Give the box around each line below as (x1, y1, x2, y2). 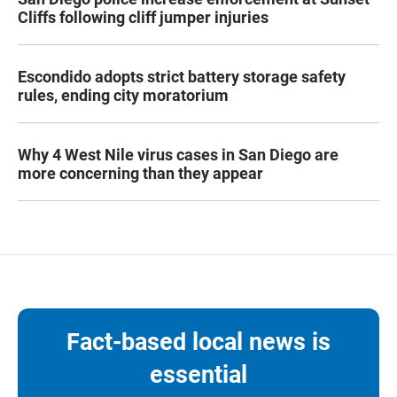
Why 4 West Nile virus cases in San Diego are (18, 144, 339, 164)
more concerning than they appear (18, 163, 263, 183)
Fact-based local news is (66, 327, 331, 356)
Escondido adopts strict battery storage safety (18, 66, 346, 86)
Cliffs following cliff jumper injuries (18, 7, 269, 27)
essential (150, 360, 247, 389)
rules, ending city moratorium (18, 85, 229, 105)
